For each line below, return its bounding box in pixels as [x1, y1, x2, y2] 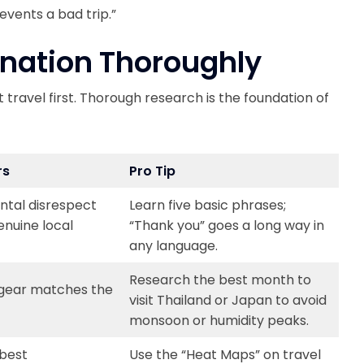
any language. [129, 236, 218, 255]
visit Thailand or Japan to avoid [129, 291, 327, 310]
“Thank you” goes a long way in [129, 216, 324, 235]
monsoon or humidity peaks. [129, 311, 309, 330]
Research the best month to [129, 271, 311, 289]
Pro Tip [129, 162, 175, 180]
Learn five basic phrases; [129, 196, 286, 214]
